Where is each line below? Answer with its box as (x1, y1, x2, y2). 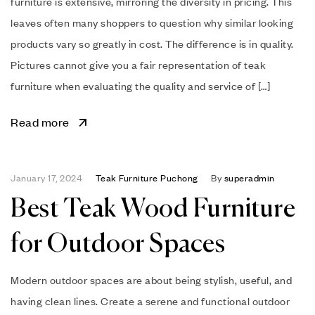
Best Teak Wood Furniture (11, 196, 295, 222)
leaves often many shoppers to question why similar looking (11, 15, 293, 29)
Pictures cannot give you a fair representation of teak (11, 58, 266, 71)
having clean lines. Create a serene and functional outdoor (11, 294, 290, 307)
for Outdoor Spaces (11, 231, 225, 257)
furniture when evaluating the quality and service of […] (11, 79, 270, 92)
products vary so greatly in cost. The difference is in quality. (11, 37, 294, 50)
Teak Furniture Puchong (95, 172, 198, 184)
